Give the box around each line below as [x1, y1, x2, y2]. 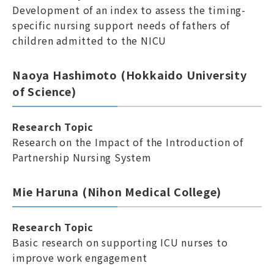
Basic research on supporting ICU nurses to [12, 235, 228, 250]
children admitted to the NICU [12, 33, 167, 48]
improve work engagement [12, 250, 147, 265]
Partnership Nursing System [12, 150, 152, 165]
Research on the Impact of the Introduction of [12, 135, 243, 149]
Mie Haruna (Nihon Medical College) [12, 183, 222, 199]
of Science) [12, 83, 76, 99]
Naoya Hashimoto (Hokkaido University [12, 67, 247, 83]
